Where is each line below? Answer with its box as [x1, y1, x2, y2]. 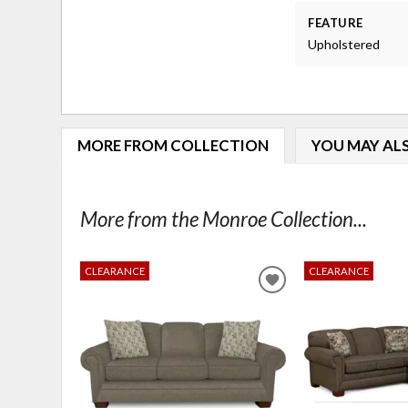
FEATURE [308, 15, 363, 30]
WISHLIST [270, 316, 345, 336]
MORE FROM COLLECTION [76, 136, 269, 156]
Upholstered [308, 36, 381, 53]
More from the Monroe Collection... [80, 206, 368, 231]
